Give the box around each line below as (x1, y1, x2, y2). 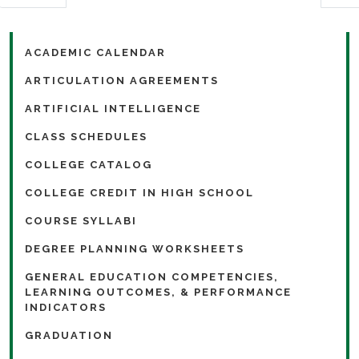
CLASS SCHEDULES (25, 130, 147, 143)
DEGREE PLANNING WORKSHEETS (25, 242, 244, 255)
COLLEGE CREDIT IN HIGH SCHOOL (25, 186, 254, 199)
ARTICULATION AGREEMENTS (25, 74, 219, 87)
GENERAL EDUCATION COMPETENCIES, (25, 270, 279, 283)
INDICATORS (25, 301, 107, 313)
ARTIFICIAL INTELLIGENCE (25, 102, 201, 115)
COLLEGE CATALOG (25, 158, 152, 171)
